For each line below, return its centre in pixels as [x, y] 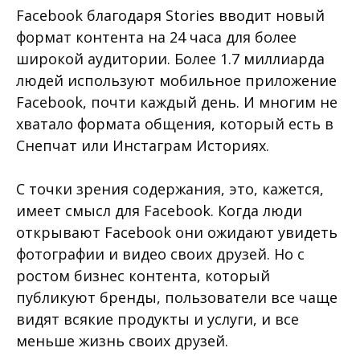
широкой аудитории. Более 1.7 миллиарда [170, 58]
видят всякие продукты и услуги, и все [157, 319]
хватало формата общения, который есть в [175, 123]
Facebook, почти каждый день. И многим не [177, 102]
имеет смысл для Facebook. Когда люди [159, 210]
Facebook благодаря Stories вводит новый [170, 15]
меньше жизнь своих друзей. [122, 340]
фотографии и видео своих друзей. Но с [160, 254]
